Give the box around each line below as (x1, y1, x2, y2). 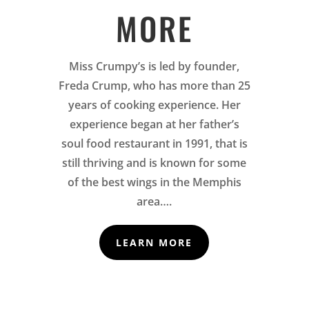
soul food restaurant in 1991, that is (61, 135, 248, 151)
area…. (137, 193, 172, 209)
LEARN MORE (116, 235, 193, 249)
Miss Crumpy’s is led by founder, (69, 58, 240, 74)
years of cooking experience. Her (68, 97, 241, 112)
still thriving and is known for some (62, 154, 247, 170)
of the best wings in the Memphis (67, 174, 241, 190)
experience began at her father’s (69, 116, 239, 132)
